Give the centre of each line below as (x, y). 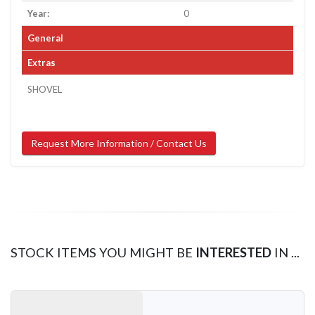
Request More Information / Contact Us (119, 143)
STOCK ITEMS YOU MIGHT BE (103, 252)
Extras (41, 63)
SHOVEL (45, 89)
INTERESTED (233, 252)
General (45, 38)
